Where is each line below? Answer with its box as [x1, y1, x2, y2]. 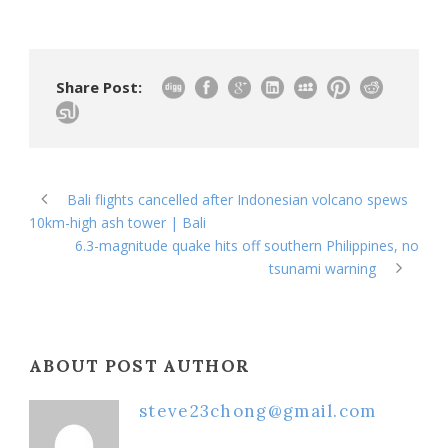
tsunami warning [269, 258, 376, 278]
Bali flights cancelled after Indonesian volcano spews [67, 189, 408, 209]
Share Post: [56, 76, 142, 97]
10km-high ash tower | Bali [29, 212, 206, 232]
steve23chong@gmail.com [139, 399, 377, 422]
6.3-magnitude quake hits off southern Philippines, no [75, 235, 419, 255]
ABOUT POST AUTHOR [29, 354, 251, 377]
